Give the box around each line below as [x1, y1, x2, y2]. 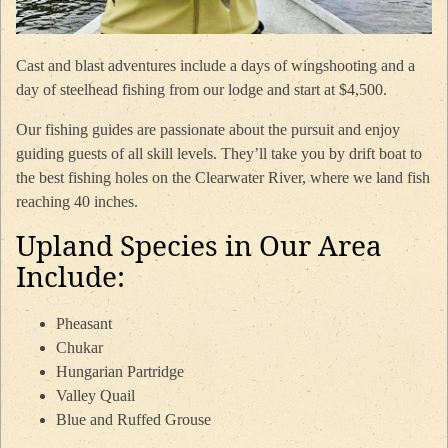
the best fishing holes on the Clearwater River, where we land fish [16, 168, 430, 186]
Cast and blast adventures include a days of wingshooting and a [16, 56, 415, 74]
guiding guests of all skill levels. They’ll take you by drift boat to [16, 144, 422, 162]
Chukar [56, 338, 103, 356]
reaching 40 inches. [16, 192, 138, 210]
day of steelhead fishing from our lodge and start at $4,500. [16, 80, 387, 98]
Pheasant [56, 314, 116, 332]
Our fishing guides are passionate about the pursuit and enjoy [16, 120, 400, 138]
